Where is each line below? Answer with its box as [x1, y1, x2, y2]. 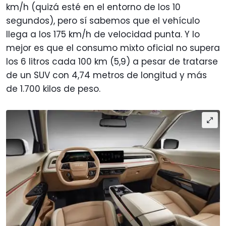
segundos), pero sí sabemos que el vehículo [6, 14, 200, 27]
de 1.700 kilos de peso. [6, 82, 103, 95]
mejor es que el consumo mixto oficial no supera [6, 41, 220, 54]
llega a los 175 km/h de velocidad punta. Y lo [6, 28, 200, 40]
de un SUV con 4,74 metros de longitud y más [6, 69, 207, 81]
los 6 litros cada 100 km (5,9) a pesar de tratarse [6, 55, 218, 68]
